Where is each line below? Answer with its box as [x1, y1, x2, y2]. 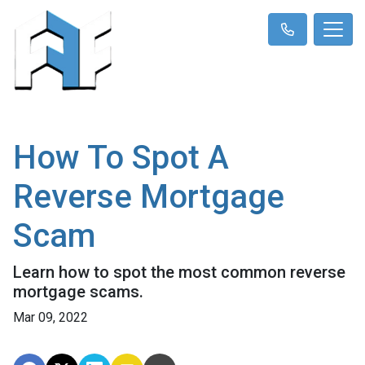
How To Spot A [13, 138, 229, 177]
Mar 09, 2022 [13, 309, 88, 325]
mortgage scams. [13, 281, 143, 301]
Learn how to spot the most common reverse [13, 262, 345, 282]
